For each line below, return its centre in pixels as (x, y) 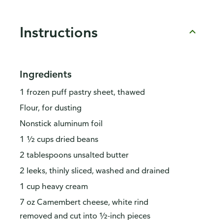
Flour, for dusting (51, 108)
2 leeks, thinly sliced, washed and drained (95, 171)
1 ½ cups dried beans (59, 139)
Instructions (59, 32)
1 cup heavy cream (54, 186)
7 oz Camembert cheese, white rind (84, 202)
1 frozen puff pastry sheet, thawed (82, 92)
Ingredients (46, 74)
